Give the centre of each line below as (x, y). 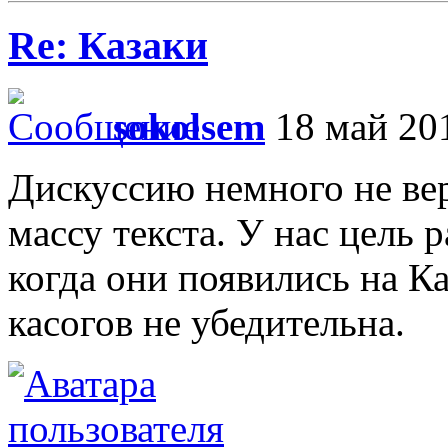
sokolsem (189, 126)
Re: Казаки (108, 45)
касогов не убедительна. (206, 322)
